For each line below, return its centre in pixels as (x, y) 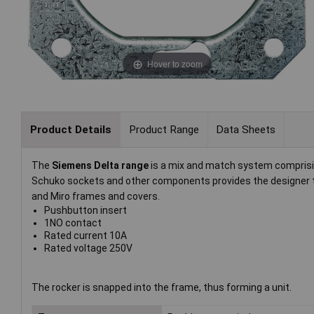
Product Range (164, 129)
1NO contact (73, 223)
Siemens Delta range (100, 166)
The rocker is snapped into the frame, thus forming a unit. (162, 288)
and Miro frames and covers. (96, 197)
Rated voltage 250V (88, 248)
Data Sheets (246, 129)
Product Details (70, 129)
